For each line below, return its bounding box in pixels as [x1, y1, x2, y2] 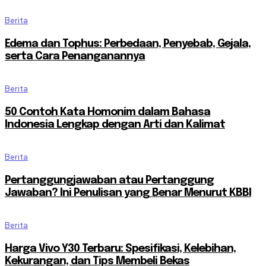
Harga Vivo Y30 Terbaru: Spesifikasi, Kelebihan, [5, 243, 236, 255]
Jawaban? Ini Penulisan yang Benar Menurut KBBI [5, 188, 251, 199]
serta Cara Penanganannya [5, 51, 145, 62]
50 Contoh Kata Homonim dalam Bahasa [5, 107, 210, 118]
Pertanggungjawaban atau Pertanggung [5, 175, 214, 186]
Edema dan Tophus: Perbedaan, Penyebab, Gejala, [5, 39, 251, 50]
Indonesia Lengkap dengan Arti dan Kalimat [5, 119, 225, 131]
